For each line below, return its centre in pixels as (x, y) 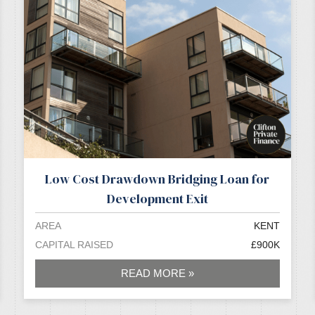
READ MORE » (157, 274)
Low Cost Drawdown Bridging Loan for (157, 179)
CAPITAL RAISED (74, 244)
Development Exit (157, 199)
